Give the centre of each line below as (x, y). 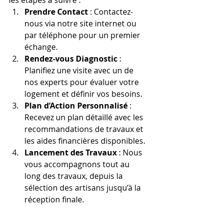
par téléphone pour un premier (83, 35)
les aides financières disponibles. (85, 141)
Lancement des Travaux (71, 153)
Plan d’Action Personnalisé (76, 106)
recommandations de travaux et (85, 129)
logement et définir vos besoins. (83, 94)
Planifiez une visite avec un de (80, 71)
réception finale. (54, 200)
